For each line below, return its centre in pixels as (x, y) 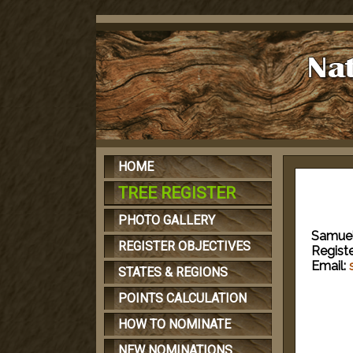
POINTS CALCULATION (182, 298)
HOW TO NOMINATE (175, 324)
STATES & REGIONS (173, 272)
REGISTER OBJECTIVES (184, 246)
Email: (328, 266)
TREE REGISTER (177, 193)
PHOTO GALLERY (167, 220)
